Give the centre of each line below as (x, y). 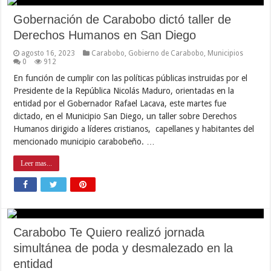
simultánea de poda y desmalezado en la (123, 248)
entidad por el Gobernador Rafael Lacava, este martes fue (120, 103)
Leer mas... (37, 163)
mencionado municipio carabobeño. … (84, 141)
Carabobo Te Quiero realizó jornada (109, 232)
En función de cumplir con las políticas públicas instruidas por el (131, 78)
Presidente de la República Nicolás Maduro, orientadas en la (124, 90)
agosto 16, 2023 (48, 53)
